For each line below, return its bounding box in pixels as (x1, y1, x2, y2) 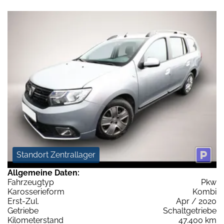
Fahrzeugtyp (7, 177, 54, 187)
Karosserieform (7, 186, 64, 196)
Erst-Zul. (7, 196, 39, 206)
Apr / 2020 (176, 196, 216, 206)
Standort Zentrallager (16, 149, 95, 159)
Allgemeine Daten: (7, 167, 79, 177)
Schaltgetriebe (163, 205, 216, 215)
